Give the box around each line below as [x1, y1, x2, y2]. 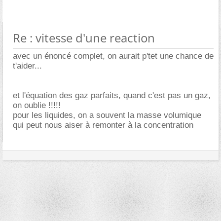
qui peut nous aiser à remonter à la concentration [13, 120, 193, 130]
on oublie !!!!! [13, 101, 61, 110]
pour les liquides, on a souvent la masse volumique [13, 110, 201, 120]
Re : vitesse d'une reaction [13, 30, 155, 46]
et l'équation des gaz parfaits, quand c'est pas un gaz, [13, 91, 211, 100]
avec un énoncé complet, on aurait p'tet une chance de [13, 51, 214, 61]
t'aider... [13, 61, 42, 71]
